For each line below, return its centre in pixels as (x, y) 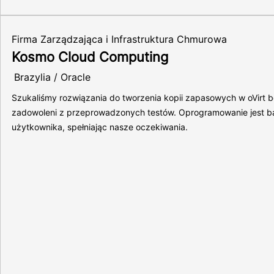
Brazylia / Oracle (52, 77)
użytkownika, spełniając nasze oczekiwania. (100, 127)
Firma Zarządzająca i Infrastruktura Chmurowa (119, 39)
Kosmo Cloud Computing (90, 57)
